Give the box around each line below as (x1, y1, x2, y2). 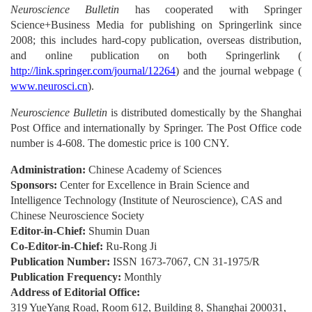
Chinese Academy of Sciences (86, 164, 221, 176)
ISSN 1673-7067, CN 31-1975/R (110, 256, 260, 268)
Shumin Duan (86, 225, 150, 237)
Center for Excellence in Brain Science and (57, 179, 249, 192)
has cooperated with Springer (119, 3, 302, 16)
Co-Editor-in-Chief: (10, 240, 103, 253)
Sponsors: (10, 179, 57, 192)
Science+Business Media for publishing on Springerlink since (10, 19, 302, 31)
